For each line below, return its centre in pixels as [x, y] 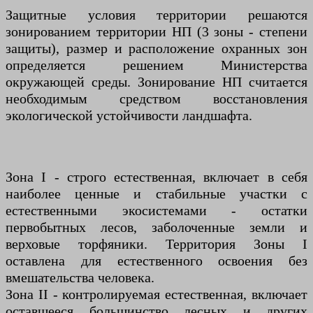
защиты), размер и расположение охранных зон [156, 49]
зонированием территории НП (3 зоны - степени [156, 32]
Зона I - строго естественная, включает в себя [156, 177]
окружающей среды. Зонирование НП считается [156, 82]
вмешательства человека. [80, 278]
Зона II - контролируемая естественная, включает [156, 294]
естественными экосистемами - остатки [156, 211]
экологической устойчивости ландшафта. [129, 116]
